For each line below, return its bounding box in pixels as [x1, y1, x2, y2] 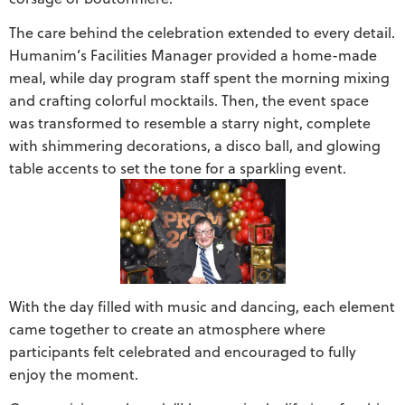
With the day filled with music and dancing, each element [9, 296, 395, 317]
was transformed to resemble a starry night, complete [9, 111, 371, 133]
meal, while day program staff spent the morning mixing [9, 66, 390, 88]
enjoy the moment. [9, 363, 138, 385]
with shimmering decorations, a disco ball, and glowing [9, 134, 381, 155]
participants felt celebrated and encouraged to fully [9, 341, 356, 363]
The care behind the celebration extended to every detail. [9, 21, 395, 42]
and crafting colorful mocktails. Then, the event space [9, 89, 369, 110]
